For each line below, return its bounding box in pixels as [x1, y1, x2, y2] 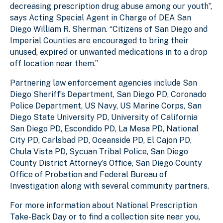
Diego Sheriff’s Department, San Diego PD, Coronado [10, 89, 207, 99]
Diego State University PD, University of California [10, 112, 198, 122]
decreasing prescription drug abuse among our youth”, [10, 1, 212, 11]
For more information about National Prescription [10, 200, 197, 210]
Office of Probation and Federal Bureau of [10, 169, 167, 179]
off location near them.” [10, 58, 98, 68]
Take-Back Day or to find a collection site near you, [10, 212, 200, 222]
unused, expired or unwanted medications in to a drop [10, 47, 208, 57]
